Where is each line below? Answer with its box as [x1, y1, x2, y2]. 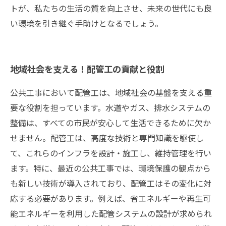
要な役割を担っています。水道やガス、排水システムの [10, 101, 210, 114]
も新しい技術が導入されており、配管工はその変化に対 [10, 177, 211, 189]
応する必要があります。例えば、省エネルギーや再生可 [10, 192, 211, 204]
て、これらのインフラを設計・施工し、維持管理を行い [10, 147, 211, 159]
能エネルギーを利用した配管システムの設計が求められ [10, 207, 212, 219]
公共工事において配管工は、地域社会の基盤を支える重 [10, 86, 212, 98]
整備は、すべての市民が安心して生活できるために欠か [10, 117, 211, 129]
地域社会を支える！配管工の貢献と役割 [10, 63, 164, 75]
